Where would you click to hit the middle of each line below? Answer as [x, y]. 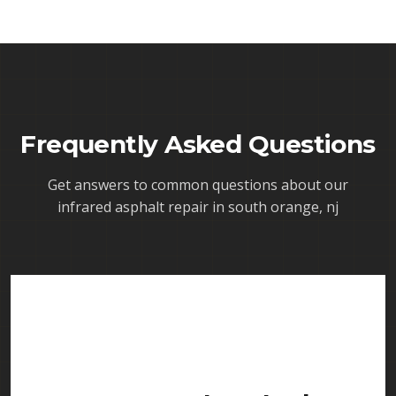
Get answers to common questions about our [198, 185]
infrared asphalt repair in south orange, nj [198, 207]
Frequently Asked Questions [198, 144]
